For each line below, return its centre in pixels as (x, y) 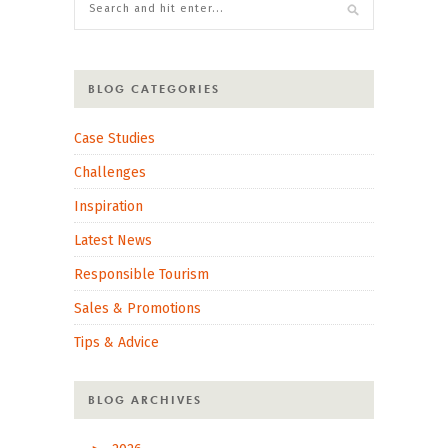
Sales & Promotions (137, 308)
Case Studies (114, 138)
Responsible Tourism (141, 274)
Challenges (110, 172)
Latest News (113, 240)
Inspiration (108, 206)
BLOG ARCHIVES (145, 399)
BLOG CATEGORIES (154, 88)
